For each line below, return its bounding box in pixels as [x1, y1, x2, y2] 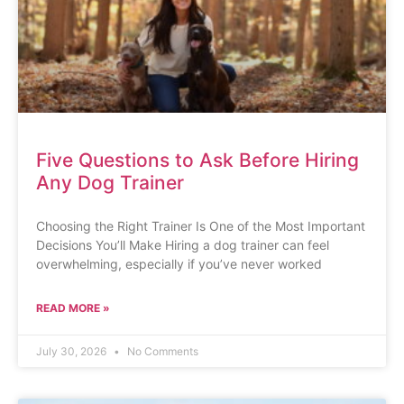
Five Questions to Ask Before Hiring [36, 148, 359, 171]
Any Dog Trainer [36, 170, 184, 194]
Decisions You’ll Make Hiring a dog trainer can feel [36, 236, 329, 252]
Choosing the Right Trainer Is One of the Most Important [36, 217, 365, 234]
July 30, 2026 [36, 344, 109, 358]
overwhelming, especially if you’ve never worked [36, 255, 322, 271]
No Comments [124, 344, 198, 358]
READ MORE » [36, 300, 110, 315]
